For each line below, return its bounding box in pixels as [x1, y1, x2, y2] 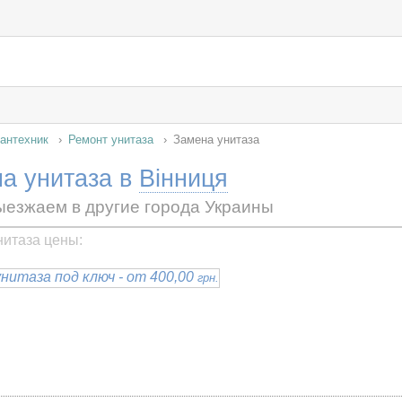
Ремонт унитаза [68, 133, 153, 146]
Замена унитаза [173, 133, 259, 146]
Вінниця [139, 164, 228, 192]
